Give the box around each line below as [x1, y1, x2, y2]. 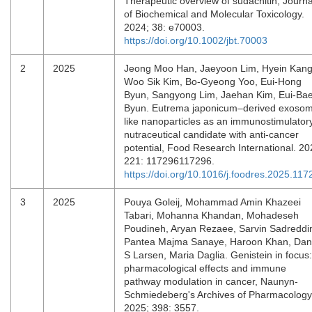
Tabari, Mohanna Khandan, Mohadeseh [124, 210, 299, 221]
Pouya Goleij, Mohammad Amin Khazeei [124, 196, 301, 208]
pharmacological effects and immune [124, 263, 286, 274]
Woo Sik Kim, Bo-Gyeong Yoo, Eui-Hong [124, 76, 302, 87]
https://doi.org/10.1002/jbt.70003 [124, 35, 267, 46]
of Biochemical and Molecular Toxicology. [124, 8, 304, 19]
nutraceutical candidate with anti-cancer [124, 129, 299, 140]
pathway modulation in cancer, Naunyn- [124, 276, 298, 287]
